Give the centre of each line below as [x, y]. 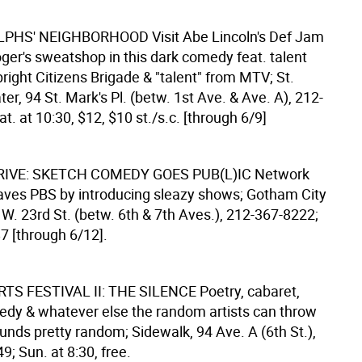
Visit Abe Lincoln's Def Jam [238, 36]
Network [282, 174]
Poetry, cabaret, [249, 291]
